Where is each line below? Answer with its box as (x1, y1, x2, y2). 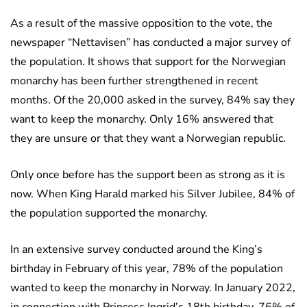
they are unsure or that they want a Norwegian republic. (10, 131, 286, 147)
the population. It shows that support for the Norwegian (10, 54, 286, 70)
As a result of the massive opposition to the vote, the (10, 16, 273, 32)
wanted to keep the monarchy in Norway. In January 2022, (10, 280, 295, 296)
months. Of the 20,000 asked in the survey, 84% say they (10, 93, 295, 108)
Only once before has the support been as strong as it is (10, 167, 285, 183)
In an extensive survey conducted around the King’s (10, 242, 262, 258)
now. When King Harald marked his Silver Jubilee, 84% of (10, 186, 295, 202)
